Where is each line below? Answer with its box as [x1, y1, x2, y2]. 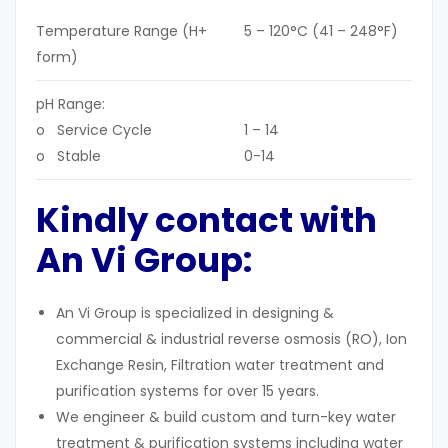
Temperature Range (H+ [36, 21, 207, 42]
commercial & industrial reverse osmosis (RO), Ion [56, 329, 407, 350]
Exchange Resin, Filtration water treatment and [56, 355, 384, 376]
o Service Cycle [36, 120, 152, 141]
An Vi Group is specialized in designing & [56, 303, 334, 324]
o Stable [36, 146, 101, 167]
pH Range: [36, 94, 105, 115]
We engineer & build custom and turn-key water [56, 407, 396, 428]
